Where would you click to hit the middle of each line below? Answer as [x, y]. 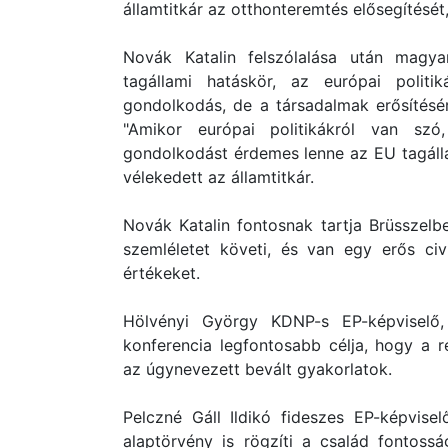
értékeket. [161, 273]
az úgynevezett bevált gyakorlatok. [257, 369]
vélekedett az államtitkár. [218, 177]
